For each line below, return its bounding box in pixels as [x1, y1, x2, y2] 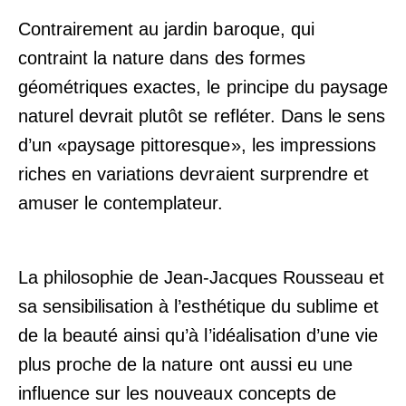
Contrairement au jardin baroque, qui [18, 18, 314, 39]
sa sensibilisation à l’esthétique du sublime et [18, 295, 379, 316]
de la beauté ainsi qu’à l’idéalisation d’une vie [18, 324, 378, 345]
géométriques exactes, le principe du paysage [18, 76, 388, 97]
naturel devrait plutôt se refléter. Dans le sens [18, 105, 385, 126]
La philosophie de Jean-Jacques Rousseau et [18, 266, 384, 287]
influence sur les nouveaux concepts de [18, 382, 336, 403]
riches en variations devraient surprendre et [18, 163, 369, 184]
